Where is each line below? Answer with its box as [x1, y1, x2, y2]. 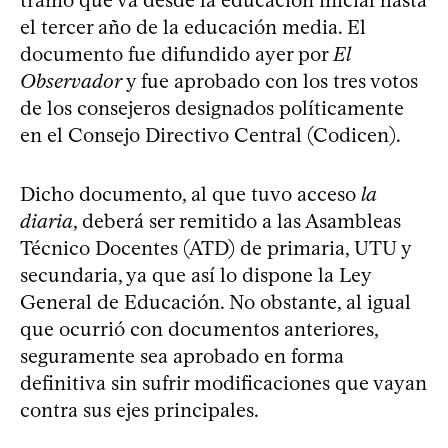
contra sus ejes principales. [20, 397, 263, 422]
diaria [20, 208, 73, 233]
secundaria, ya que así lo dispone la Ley [20, 262, 371, 287]
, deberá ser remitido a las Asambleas [73, 208, 401, 233]
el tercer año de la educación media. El [20, 14, 366, 39]
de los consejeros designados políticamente [20, 95, 404, 120]
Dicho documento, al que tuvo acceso [20, 181, 361, 206]
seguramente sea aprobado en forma [20, 343, 344, 368]
